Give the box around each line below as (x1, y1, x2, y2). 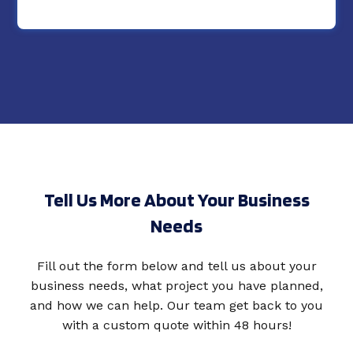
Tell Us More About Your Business (43, 188, 310, 211)
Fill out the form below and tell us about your (36, 258, 317, 273)
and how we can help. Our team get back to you (30, 298, 323, 313)
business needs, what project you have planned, (30, 278, 323, 293)
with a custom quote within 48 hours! (61, 318, 292, 333)
